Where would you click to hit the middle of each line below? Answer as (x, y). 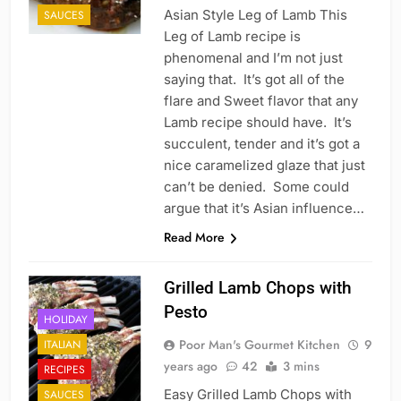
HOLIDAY (66, 319)
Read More (194, 238)
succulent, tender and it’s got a (261, 144)
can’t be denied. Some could (256, 187)
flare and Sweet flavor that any (260, 101)
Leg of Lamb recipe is (232, 37)
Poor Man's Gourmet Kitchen (259, 345)
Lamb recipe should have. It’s (257, 123)
